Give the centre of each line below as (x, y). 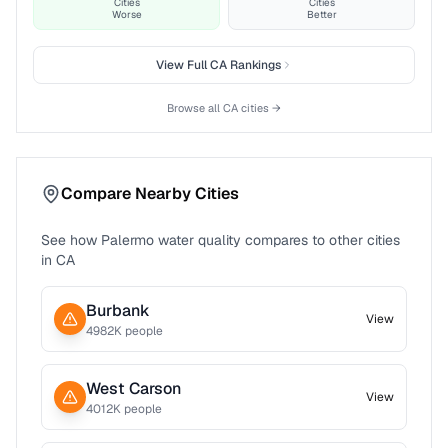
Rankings (253, 65)
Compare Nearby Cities (150, 193)
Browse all (195, 108)
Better (321, 14)
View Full (182, 65)
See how (71, 240)
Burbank (118, 310)
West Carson (133, 388)
